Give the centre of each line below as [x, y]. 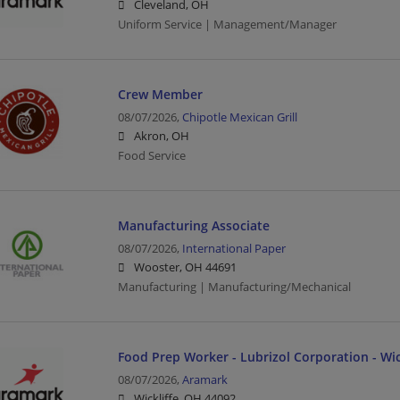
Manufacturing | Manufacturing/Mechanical [234, 287]
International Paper [233, 248]
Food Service [151, 155]
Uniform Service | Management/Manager [227, 24]
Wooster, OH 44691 [185, 267]
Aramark [204, 379]
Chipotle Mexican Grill [239, 117]
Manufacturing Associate [193, 225]
